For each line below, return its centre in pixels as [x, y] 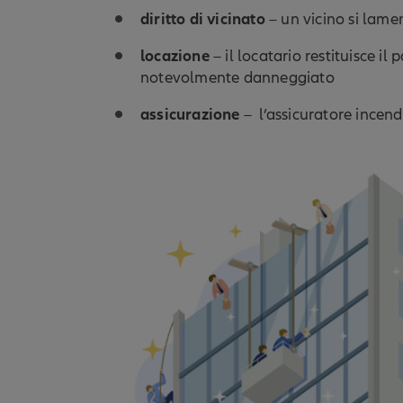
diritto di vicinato [203, 18]
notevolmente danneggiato [237, 77]
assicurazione [190, 114]
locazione [175, 55]
